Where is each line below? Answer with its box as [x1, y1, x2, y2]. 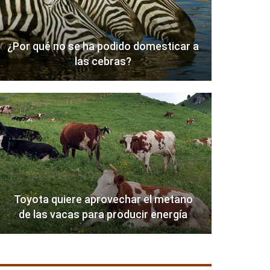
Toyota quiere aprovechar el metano [13, 193, 193, 206]
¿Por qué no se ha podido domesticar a [7, 40, 199, 53]
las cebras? [75, 55, 132, 68]
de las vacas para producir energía [19, 208, 188, 221]
